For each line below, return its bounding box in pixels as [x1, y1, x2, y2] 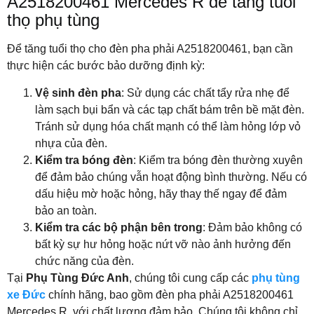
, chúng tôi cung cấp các [129, 271, 252, 284]
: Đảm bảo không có [203, 221, 302, 233]
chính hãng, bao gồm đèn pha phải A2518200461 [46, 288, 294, 301]
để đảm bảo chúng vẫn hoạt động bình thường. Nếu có [35, 170, 307, 183]
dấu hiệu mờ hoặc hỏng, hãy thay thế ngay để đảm [35, 187, 287, 200]
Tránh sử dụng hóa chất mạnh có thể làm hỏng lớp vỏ [35, 120, 301, 132]
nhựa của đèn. [35, 137, 107, 149]
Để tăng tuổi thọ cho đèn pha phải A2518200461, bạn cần [7, 43, 293, 55]
